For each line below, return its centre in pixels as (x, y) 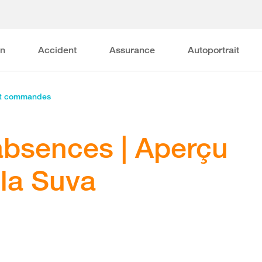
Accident (58, 50)
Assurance (132, 50)
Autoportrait (214, 50)
